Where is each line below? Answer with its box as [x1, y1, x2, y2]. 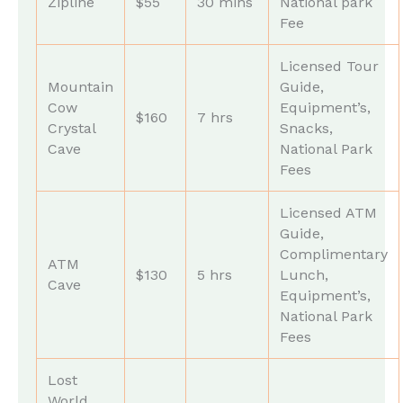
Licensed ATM [280, 203, 377, 221]
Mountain [48, 77, 113, 95]
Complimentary [280, 245, 388, 263]
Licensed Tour [280, 57, 379, 75]
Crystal [48, 119, 96, 137]
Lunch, [280, 265, 328, 283]
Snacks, [280, 119, 333, 137]
